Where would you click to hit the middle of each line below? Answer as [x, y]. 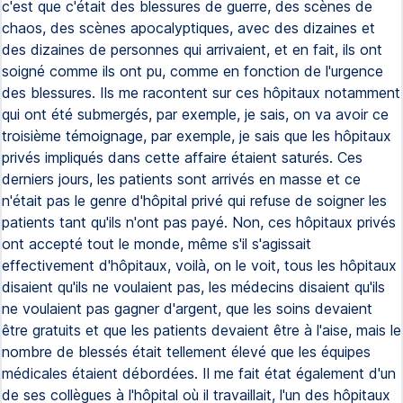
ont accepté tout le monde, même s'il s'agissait [157, 244]
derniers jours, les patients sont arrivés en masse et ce [181, 179]
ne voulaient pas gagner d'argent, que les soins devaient [187, 309]
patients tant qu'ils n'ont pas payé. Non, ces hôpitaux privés [199, 222]
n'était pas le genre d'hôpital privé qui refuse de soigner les [194, 201]
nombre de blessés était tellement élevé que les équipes [186, 352]
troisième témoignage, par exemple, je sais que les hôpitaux [197, 136]
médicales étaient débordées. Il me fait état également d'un [199, 373]
